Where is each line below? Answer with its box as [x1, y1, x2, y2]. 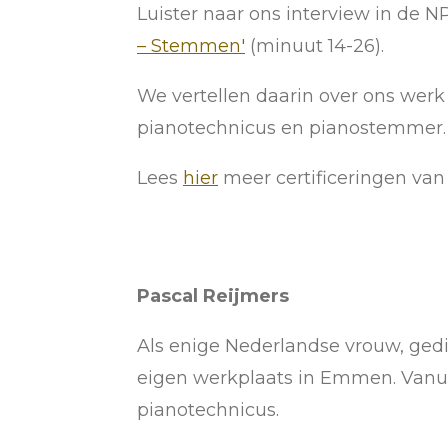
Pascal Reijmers [137, 284, 289, 307]
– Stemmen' [137, 34, 245, 57]
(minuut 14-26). [245, 34, 384, 57]
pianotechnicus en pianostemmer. [137, 116, 446, 139]
